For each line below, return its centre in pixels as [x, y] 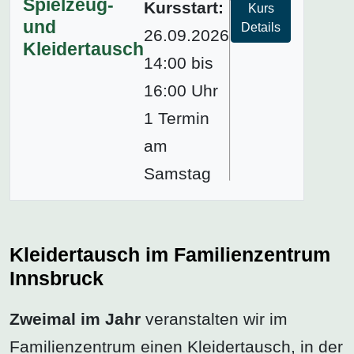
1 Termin [177, 118]
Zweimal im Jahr [75, 319]
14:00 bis [179, 62]
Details [261, 27]
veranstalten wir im [214, 319]
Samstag [177, 173]
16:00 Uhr [181, 90]
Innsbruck [56, 278]
